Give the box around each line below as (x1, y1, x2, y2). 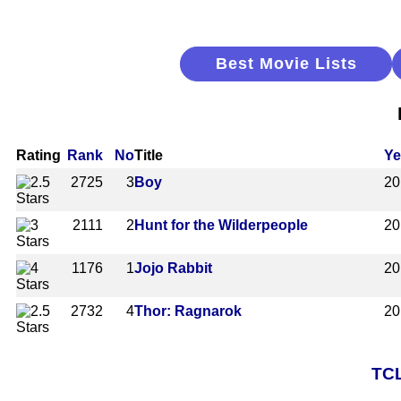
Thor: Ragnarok (134, 303, 242, 319)
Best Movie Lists (215, 55, 357, 73)
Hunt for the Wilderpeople (134, 217, 308, 233)
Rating (16, 147, 61, 163)
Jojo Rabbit (134, 260, 212, 276)
